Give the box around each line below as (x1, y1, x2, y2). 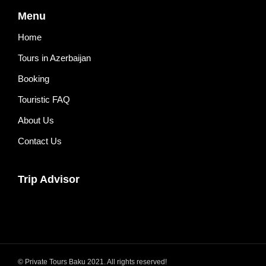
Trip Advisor (18, 173, 80, 186)
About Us (18, 115, 54, 126)
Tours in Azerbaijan (18, 53, 91, 64)
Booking (18, 74, 49, 84)
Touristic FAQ (18, 94, 70, 105)
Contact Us (18, 136, 62, 147)
